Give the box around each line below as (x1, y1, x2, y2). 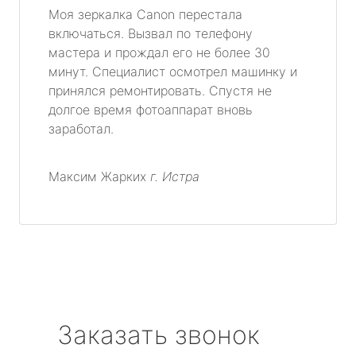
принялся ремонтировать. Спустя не (48, 83, 272, 99)
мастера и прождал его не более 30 (48, 44, 270, 61)
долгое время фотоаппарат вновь (48, 102, 253, 118)
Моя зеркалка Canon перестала (48, 6, 242, 23)
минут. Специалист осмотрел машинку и (48, 64, 297, 80)
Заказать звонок (57, 319, 260, 351)
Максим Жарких (48, 168, 150, 185)
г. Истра (150, 168, 199, 185)
